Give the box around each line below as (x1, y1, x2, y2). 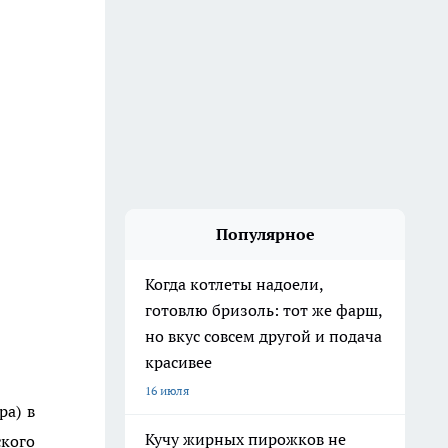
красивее (145, 352, 212, 372)
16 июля (145, 383, 189, 398)
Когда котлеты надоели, (145, 274, 324, 294)
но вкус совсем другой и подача (145, 326, 382, 346)
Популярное (215, 224, 315, 244)
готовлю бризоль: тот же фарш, (145, 300, 383, 320)
